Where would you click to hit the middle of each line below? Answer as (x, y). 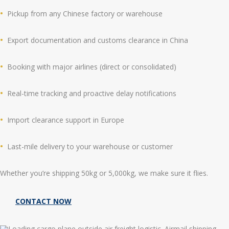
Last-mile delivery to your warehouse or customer (90, 147)
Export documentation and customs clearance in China (98, 40)
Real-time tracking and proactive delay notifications (92, 94)
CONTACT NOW (43, 201)
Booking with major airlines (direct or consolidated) (92, 67)
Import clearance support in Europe (66, 120)
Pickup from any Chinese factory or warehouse (85, 14)
